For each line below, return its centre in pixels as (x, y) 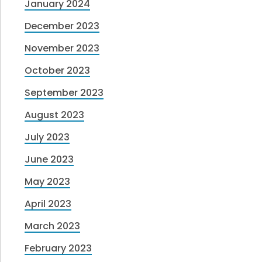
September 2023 (64, 93)
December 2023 (62, 26)
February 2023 (58, 249)
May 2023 (48, 182)
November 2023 (62, 49)
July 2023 (47, 137)
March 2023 (53, 226)
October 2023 (58, 71)
